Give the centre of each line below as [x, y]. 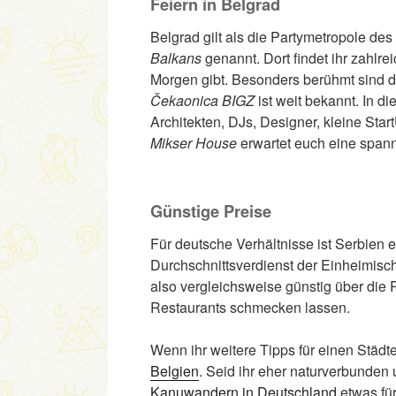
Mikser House [194, 143]
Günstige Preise [211, 210]
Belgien [175, 371]
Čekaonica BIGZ [202, 101]
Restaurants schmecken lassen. [250, 308]
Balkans [176, 58]
